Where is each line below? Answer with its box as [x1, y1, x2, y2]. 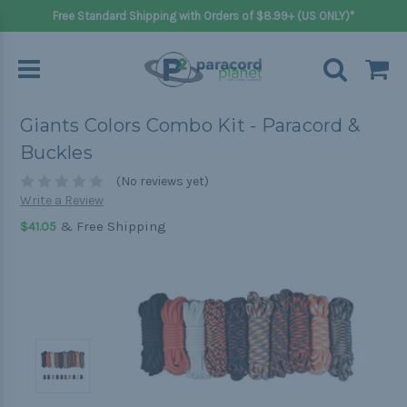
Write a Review [20, 193, 104, 209]
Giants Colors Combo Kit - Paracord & [20, 114, 360, 137]
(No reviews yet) [115, 174, 209, 190]
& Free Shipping [56, 218, 166, 235]
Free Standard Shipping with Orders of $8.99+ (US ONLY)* [53, 9, 354, 23]
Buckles [20, 142, 93, 164]
